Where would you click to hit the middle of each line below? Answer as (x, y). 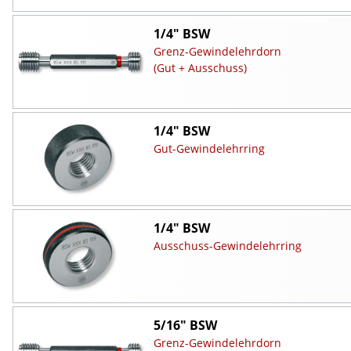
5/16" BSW (185, 325)
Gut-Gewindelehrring (209, 148)
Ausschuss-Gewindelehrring (227, 245)
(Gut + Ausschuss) (200, 67)
